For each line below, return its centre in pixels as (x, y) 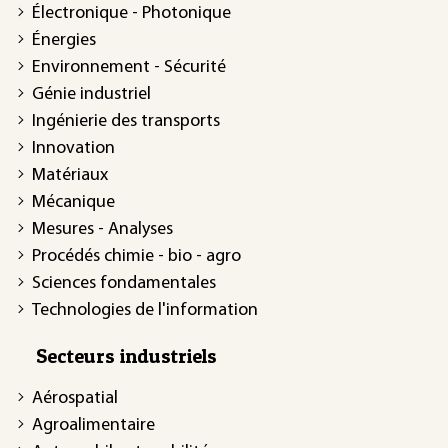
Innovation (73, 148)
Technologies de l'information (145, 310)
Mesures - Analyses (102, 229)
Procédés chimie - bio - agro (136, 256)
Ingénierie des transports (126, 121)
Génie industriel (91, 94)
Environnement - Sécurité (129, 67)
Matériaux (70, 175)
